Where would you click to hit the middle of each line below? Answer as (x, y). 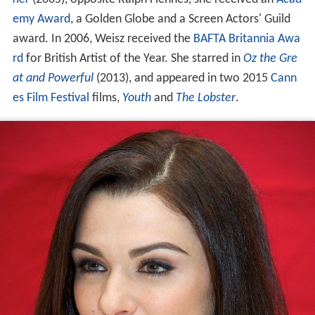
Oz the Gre (270, 59)
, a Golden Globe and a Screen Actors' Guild (180, 20)
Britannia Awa (264, 39)
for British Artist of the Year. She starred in (133, 59)
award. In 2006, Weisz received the (103, 39)
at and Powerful (53, 79)
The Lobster (205, 98)
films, (105, 98)
